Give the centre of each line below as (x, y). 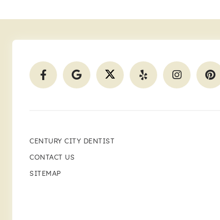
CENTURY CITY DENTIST (72, 141)
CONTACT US (52, 157)
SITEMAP (45, 174)
